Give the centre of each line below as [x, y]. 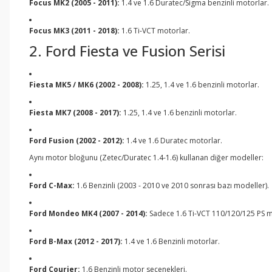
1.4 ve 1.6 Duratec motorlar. [173, 141]
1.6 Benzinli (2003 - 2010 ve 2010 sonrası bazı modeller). [172, 185]
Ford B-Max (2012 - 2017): [76, 241]
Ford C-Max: [52, 185]
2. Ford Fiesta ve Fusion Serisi [127, 51]
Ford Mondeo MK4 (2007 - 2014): [88, 213]
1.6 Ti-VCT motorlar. [155, 31]
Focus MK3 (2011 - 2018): [74, 31]
